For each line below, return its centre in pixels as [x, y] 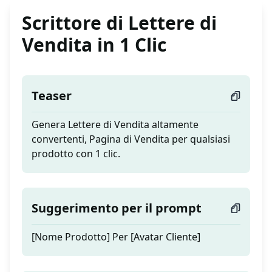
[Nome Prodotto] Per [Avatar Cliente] [116, 237]
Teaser [52, 96]
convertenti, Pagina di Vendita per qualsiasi [131, 139]
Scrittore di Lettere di [119, 23]
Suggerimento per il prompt [117, 208]
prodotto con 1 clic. [76, 154]
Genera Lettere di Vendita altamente [115, 125]
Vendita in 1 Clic [94, 45]
